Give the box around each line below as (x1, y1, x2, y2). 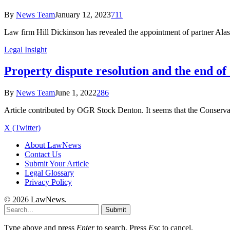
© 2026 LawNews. (4, 195, 67, 204)
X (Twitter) (4, 123, 41, 132)
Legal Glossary (25, 168, 74, 178)
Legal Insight (4, 45, 47, 54)
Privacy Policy (25, 178, 72, 187)
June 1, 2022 (55, 88, 97, 98)
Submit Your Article (25, 159, 89, 168)
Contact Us (25, 150, 61, 159)
